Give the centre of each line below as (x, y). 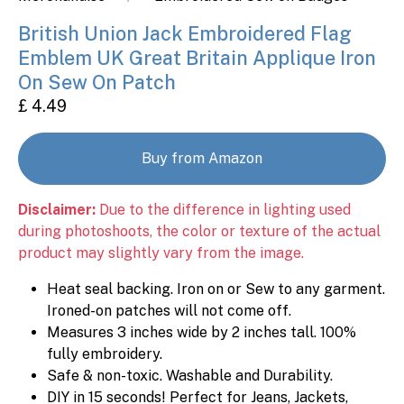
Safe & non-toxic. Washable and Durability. (190, 376)
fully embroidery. (105, 354)
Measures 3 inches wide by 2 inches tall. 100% (202, 332)
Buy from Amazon (202, 158)
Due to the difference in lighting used (223, 210)
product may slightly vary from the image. (161, 253)
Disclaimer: (57, 210)
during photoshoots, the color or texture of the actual (199, 231)
